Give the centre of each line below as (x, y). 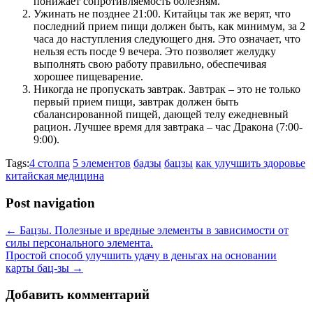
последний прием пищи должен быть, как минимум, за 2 (169, 27)
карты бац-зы (39, 268)
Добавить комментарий (78, 295)
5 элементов (102, 163)
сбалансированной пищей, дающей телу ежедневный (161, 115)
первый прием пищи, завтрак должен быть (136, 102)
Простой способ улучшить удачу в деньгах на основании (141, 255)
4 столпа (50, 163)
